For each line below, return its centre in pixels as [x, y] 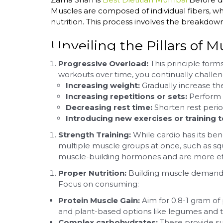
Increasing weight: [103, 85]
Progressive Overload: [103, 63]
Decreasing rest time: [109, 107]
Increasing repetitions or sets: [126, 96]
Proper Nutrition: [92, 173]
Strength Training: [95, 135]
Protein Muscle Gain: [99, 200]
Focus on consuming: [99, 184]
